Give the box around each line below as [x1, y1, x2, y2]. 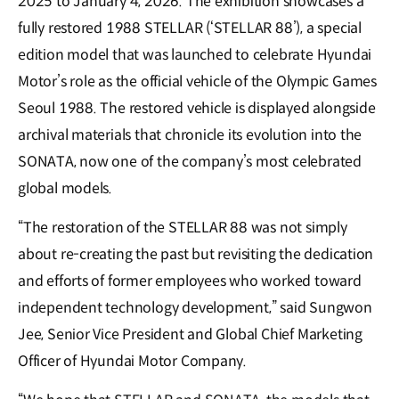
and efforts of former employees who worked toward [18, 271, 362, 290]
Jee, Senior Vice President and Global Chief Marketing [18, 324, 362, 344]
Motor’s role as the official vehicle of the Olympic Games [18, 71, 378, 91]
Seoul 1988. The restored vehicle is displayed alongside [18, 98, 376, 118]
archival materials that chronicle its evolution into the [18, 125, 362, 144]
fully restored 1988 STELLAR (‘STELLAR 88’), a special [18, 18, 362, 37]
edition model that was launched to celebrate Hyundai [18, 45, 372, 64]
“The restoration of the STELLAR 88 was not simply [18, 217, 347, 237]
